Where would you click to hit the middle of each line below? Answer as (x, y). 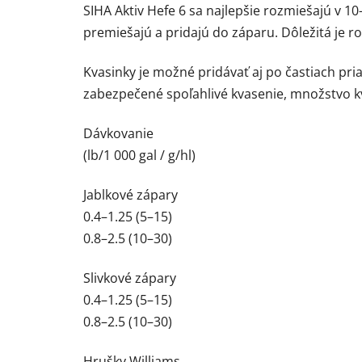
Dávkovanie (118, 134)
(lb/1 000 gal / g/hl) (139, 156)
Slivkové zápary (130, 278)
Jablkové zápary (130, 195)
